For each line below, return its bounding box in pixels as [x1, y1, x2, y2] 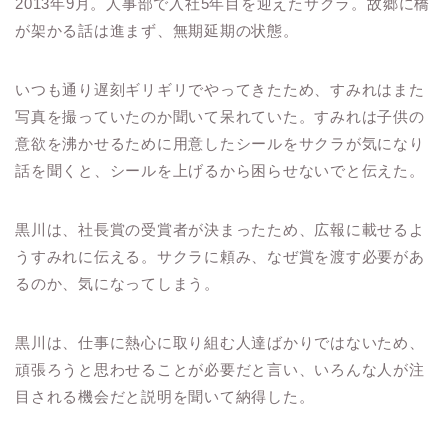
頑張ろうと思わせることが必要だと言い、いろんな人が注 [15, 361, 425, 379]
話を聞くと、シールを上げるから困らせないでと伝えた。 [15, 162, 425, 180]
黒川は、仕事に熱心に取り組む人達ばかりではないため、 [15, 334, 425, 352]
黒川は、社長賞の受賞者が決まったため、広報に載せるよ [15, 221, 425, 239]
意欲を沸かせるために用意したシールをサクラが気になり [15, 135, 425, 153]
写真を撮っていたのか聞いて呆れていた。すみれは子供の [15, 108, 425, 126]
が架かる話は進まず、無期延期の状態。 [15, 22, 299, 40]
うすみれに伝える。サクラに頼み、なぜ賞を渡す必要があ [15, 248, 425, 266]
